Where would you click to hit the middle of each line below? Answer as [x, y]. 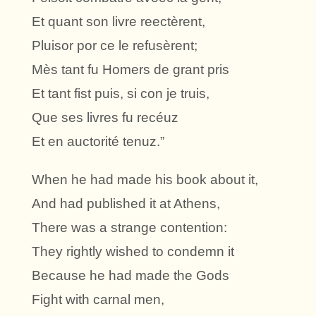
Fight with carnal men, [98, 300]
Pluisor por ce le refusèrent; [115, 46]
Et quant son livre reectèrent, [119, 22]
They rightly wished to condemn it [133, 252]
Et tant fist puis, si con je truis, [121, 94]
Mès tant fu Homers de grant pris [130, 70]
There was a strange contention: [129, 228]
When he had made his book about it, [145, 180]
